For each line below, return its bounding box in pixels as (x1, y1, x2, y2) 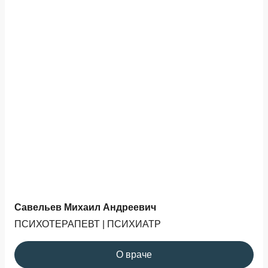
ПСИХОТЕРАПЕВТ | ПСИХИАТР (14, 218, 161, 229)
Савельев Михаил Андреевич (14, 202, 156, 212)
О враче (116, 249, 152, 260)
